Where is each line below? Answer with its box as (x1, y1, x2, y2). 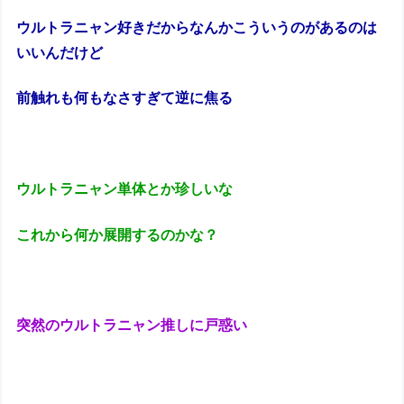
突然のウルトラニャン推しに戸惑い (16, 317, 248, 334)
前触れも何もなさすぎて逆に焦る (16, 90, 234, 106)
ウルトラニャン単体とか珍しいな (16, 181, 234, 197)
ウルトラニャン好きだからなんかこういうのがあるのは (16, 19, 378, 35)
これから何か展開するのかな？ (16, 226, 223, 243)
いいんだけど (16, 44, 104, 60)
